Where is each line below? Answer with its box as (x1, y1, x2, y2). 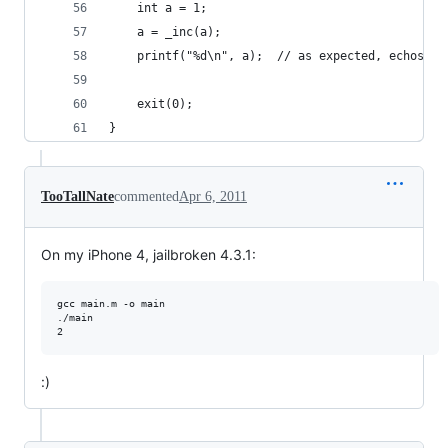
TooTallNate (41, 189, 114, 204)
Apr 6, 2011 (179, 189, 247, 204)
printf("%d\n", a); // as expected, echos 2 (277, 49, 438, 63)
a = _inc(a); (137, 25, 221, 39)
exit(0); (137, 97, 193, 111)
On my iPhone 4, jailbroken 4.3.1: (41, 246, 256, 263)
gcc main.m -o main (57, 298, 165, 309)
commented (114, 189, 179, 204)
